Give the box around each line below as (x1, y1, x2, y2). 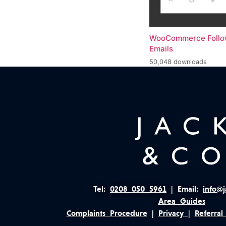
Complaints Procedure (66, 208, 147, 218)
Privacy (158, 208, 188, 218)
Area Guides (158, 196, 205, 206)
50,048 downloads (149, 58, 207, 66)
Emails (149, 44, 173, 54)
